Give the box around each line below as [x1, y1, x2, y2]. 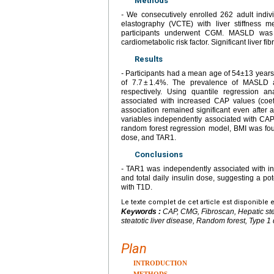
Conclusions [135, 150, 183, 160]
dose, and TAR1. [121, 133, 176, 143]
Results [135, 54, 163, 64]
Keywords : [121, 207, 163, 217]
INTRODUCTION [133, 259, 187, 267]
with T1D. [121, 183, 152, 192]
